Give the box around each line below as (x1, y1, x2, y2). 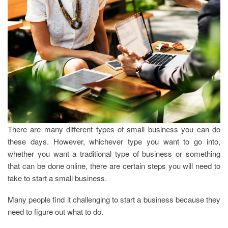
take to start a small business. (8, 172, 107, 183)
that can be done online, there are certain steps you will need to (8, 160, 220, 171)
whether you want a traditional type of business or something (8, 148, 220, 159)
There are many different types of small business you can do (8, 123, 220, 134)
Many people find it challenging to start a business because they (8, 193, 220, 205)
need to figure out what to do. (8, 206, 103, 217)
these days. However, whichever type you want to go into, (8, 135, 220, 147)
